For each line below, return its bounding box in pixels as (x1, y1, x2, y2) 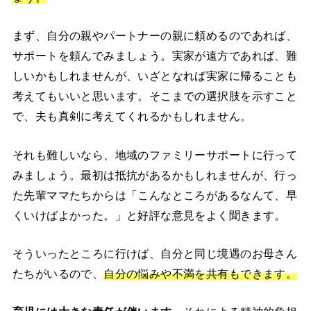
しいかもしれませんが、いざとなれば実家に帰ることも (12, 69, 298, 83)
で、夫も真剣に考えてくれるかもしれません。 (12, 110, 252, 123)
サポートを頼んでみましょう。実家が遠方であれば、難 (12, 49, 298, 62)
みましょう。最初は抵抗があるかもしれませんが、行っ (12, 168, 298, 181)
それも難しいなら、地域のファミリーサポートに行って (12, 148, 298, 161)
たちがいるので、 (12, 267, 104, 280)
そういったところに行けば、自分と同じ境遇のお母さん (12, 246, 298, 260)
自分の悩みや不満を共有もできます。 (103, 267, 298, 280)
